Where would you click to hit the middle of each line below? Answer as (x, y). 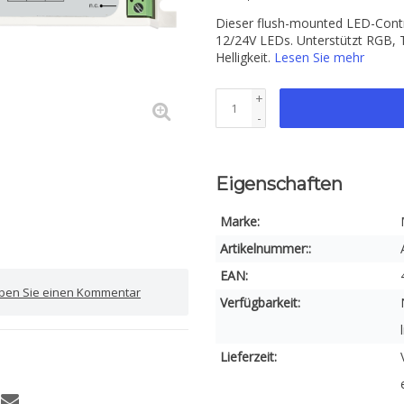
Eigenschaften (279, 184)
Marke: (240, 221)
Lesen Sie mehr (319, 57)
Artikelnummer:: (266, 248)
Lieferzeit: (248, 357)
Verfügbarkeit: (260, 303)
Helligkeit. (245, 57)
